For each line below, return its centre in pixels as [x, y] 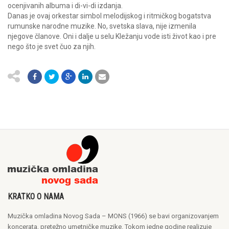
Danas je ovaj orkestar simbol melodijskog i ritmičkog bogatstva [109, 16]
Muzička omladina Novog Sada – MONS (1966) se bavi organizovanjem [113, 216]
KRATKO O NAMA [36, 196]
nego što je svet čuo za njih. [52, 46]
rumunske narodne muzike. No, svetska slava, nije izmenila [102, 26]
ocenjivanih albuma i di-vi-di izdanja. [65, 5]
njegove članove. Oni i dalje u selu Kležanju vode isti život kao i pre [112, 36]
